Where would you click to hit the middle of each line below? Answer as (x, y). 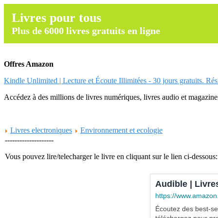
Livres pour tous (56, 18)
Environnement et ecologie (121, 130)
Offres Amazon (29, 64)
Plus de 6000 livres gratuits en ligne (86, 31)
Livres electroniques (41, 130)
